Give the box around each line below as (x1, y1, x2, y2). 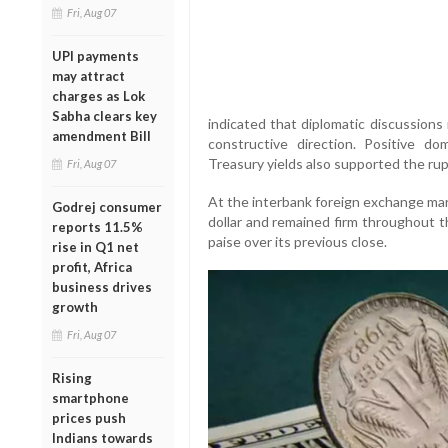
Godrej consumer (52, 198, 162, 215)
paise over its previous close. (207, 233, 387, 251)
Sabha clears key (52, 107, 157, 124)
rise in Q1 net (52, 238, 139, 255)
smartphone (52, 389, 129, 406)
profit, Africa (52, 258, 132, 275)
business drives (52, 278, 152, 295)
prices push (52, 409, 126, 426)
